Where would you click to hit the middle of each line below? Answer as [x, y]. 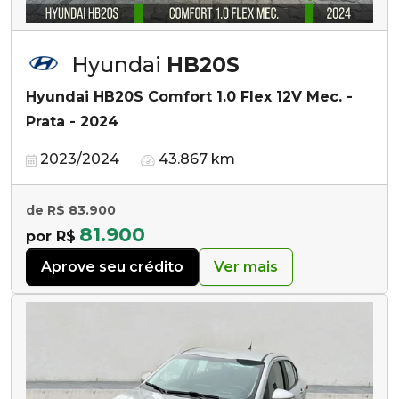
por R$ [51, 237]
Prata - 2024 [72, 122]
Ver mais [246, 267]
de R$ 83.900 [71, 211]
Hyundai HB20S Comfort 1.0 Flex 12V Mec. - [189, 97]
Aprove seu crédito [112, 267]
